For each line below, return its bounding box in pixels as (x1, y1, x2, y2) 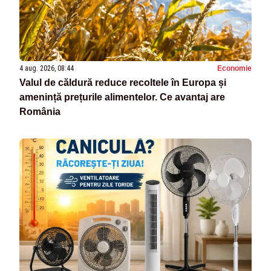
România (19, 106, 60, 117)
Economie (217, 64, 252, 73)
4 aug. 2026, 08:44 (19, 64, 74, 73)
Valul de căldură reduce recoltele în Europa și (19, 77, 226, 88)
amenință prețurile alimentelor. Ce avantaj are (19, 92, 225, 103)
